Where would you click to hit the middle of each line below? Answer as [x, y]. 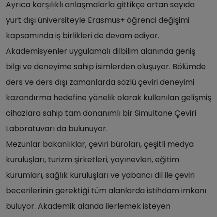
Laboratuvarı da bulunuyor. [58, 129]
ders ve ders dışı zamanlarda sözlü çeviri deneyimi [100, 82]
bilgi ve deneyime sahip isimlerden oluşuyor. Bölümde [106, 67]
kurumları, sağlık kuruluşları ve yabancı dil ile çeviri [100, 175]
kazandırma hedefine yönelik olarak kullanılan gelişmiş [108, 98]
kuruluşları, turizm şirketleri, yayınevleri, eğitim [93, 160]
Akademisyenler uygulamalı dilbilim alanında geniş [101, 51]
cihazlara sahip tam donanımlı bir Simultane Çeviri [101, 113]
